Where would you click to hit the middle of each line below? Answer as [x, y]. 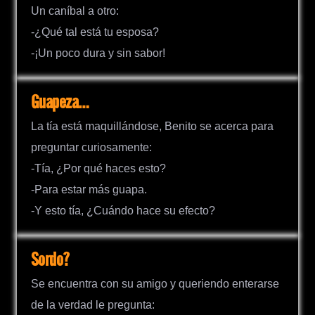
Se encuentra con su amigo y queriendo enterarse [155, 284]
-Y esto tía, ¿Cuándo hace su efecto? [123, 211]
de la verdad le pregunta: [93, 305]
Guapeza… [60, 103]
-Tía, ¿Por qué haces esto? [98, 169]
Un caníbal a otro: [75, 11]
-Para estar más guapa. [89, 190]
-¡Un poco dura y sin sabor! [98, 53]
